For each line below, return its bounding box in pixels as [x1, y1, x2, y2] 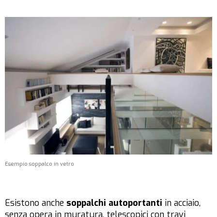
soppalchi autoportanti [66, 197, 162, 209]
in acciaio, [162, 197, 201, 209]
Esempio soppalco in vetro [5, 160, 74, 168]
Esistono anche [5, 197, 66, 209]
